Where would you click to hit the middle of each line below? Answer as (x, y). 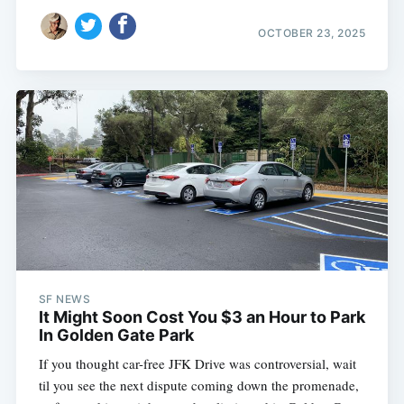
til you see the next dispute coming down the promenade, (198, 386)
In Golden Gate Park (116, 335)
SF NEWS (64, 299)
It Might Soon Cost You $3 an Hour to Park (202, 317)
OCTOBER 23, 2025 (312, 32)
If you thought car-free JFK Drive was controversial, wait (197, 364)
